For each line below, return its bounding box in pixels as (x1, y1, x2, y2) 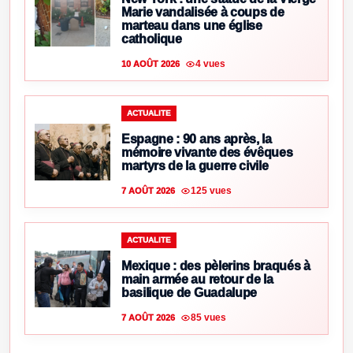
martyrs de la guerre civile (121, 159, 269, 173)
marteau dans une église (121, 19, 262, 33)
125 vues (191, 184, 232, 196)
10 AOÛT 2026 (121, 59, 180, 69)
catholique (121, 32, 182, 46)
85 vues (191, 311, 226, 323)
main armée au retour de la (121, 273, 273, 287)
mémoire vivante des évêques (121, 146, 293, 160)
